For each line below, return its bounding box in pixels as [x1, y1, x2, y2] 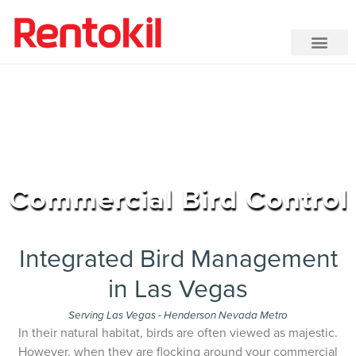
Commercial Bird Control [8, 176, 348, 219]
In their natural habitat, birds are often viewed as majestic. [18, 323, 338, 341]
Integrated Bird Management [18, 238, 338, 275]
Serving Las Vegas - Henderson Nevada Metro [68, 308, 288, 322]
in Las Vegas [108, 269, 248, 305]
